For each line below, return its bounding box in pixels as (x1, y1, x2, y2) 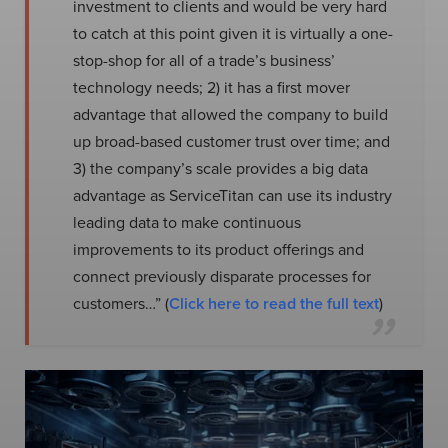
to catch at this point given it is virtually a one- (73, 22, 393, 44)
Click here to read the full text (169, 292, 379, 315)
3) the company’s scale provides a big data (73, 157, 368, 179)
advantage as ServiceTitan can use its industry (73, 184, 392, 206)
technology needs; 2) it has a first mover (73, 76, 350, 98)
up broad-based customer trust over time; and (73, 130, 390, 152)
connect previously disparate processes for (73, 265, 371, 287)
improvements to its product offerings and (73, 238, 364, 260)
